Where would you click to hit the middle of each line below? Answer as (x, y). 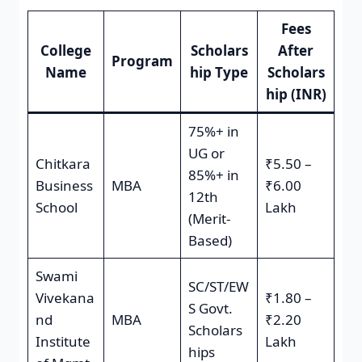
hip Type (219, 72)
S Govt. (210, 308)
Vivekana (65, 297)
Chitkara (63, 163)
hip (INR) (296, 94)
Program (142, 61)
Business (64, 185)
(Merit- (209, 218)
